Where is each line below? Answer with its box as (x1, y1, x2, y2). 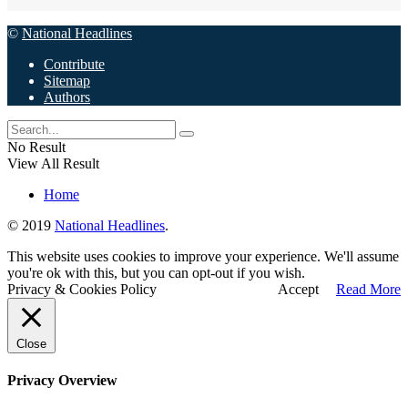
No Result (7, 138, 66, 155)
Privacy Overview (7, 372, 117, 389)
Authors (44, 88, 90, 105)
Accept (278, 280, 319, 297)
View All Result (7, 155, 99, 171)
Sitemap (44, 72, 90, 88)
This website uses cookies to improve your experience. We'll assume (7, 248, 399, 264)
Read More (336, 280, 401, 297)
